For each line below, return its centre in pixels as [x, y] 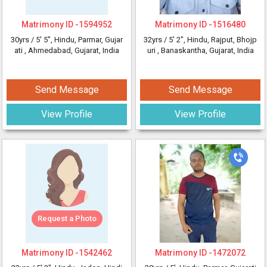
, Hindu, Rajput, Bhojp [220, 40]
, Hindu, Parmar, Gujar [87, 40]
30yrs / [23, 40]
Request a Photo [67, 218]
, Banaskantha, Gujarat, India [205, 50]
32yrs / [156, 40]
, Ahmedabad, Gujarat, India [72, 50]
